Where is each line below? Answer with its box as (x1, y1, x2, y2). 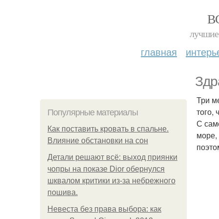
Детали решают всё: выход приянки (47, 153, 177, 161)
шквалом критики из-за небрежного (47, 176, 175, 185)
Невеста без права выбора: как (47, 205, 161, 213)
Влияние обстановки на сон (47, 136, 148, 145)
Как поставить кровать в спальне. (47, 125, 169, 133)
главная (141, 44, 177, 59)
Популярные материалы (47, 108, 138, 117)
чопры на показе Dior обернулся (47, 165, 165, 173)
